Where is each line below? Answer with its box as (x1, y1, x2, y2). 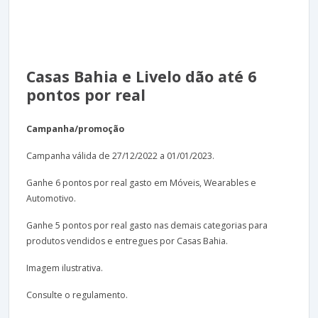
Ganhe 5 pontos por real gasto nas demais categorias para (26, 219, 268, 231)
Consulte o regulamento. (26, 288, 128, 301)
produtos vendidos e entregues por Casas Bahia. (26, 234, 228, 247)
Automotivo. (26, 192, 76, 204)
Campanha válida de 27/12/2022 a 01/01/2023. (26, 149, 214, 162)
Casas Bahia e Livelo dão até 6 (26, 65, 256, 87)
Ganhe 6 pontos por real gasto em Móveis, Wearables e (26, 176, 256, 189)
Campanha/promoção (26, 122, 124, 135)
